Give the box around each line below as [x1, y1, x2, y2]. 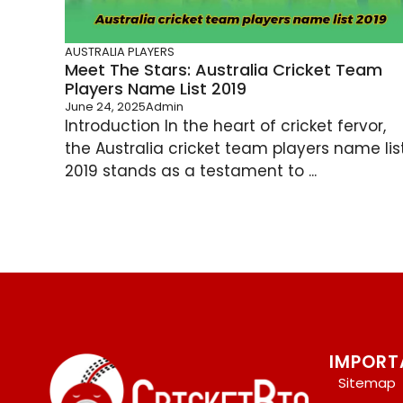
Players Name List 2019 [65, 77, 246, 101]
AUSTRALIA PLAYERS [65, 43, 175, 61]
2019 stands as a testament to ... [65, 160, 317, 183]
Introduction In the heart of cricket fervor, [65, 115, 386, 138]
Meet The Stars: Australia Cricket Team [65, 58, 382, 82]
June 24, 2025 [65, 98, 146, 116]
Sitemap [338, 373, 396, 393]
